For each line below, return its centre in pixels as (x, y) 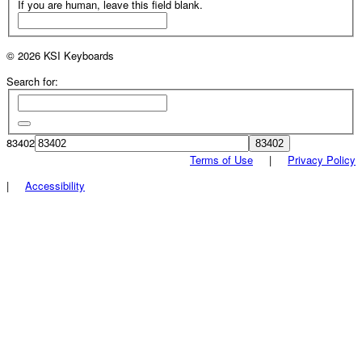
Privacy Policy (322, 160)
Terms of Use (221, 160)
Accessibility (55, 186)
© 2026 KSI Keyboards (60, 56)
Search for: (32, 82)
